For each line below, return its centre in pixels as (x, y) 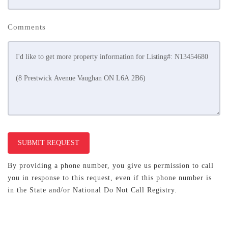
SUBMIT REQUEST (49, 143)
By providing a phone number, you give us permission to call (111, 166)
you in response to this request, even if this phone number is (110, 178)
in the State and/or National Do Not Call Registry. (92, 190)
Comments (27, 27)
